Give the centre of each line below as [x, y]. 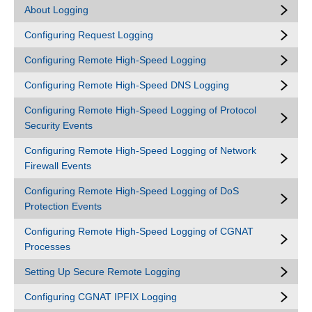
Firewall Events [58, 166]
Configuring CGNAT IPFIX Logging [101, 297]
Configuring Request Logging [89, 35]
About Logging [56, 10]
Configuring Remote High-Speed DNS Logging [127, 85]
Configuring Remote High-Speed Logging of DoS [132, 191]
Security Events [58, 125]
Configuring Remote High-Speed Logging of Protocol [140, 110]
